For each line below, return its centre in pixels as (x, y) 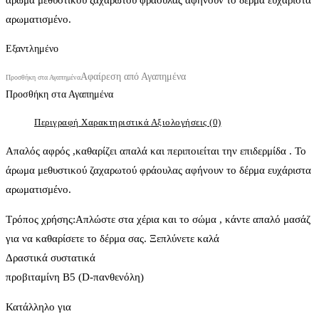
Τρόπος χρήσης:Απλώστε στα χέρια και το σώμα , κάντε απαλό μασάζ (158, 219)
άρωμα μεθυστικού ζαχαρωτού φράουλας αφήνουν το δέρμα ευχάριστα (158, 170)
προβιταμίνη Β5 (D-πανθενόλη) (75, 277)
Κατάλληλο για (38, 307)
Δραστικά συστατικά (51, 257)
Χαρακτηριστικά (116, 122)
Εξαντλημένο (32, 48)
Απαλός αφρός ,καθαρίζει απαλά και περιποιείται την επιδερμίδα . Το (156, 151)
